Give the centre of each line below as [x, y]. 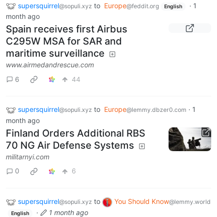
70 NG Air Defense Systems [70, 145]
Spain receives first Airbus [67, 29]
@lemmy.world [190, 201]
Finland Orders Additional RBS [76, 133]
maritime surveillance [55, 54]
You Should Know [142, 201]
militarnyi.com [28, 156]
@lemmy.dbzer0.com [156, 110]
